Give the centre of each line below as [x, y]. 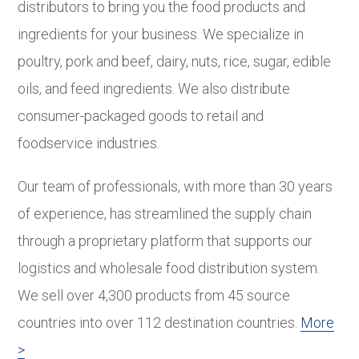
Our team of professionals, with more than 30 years [175, 186]
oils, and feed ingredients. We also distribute [154, 88]
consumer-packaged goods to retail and [141, 115]
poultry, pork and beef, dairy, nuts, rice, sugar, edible [175, 61]
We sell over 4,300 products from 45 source [154, 295]
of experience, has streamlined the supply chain [165, 213]
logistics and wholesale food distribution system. [169, 268]
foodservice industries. [89, 143]
